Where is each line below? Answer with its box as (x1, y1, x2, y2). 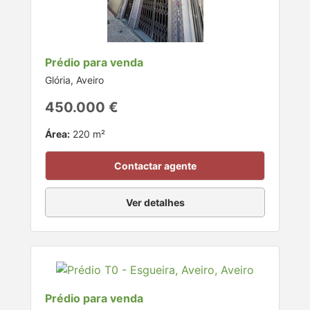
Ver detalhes (125, 196, 185, 208)
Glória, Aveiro (45, 73, 104, 86)
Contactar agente (113, 159, 197, 172)
